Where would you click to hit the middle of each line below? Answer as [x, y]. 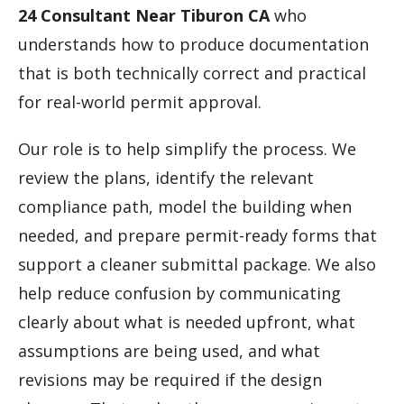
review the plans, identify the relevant [166, 178]
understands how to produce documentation [193, 45]
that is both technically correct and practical [192, 73]
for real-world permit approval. [140, 102]
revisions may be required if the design [170, 380]
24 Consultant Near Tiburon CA [144, 16]
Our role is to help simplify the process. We [187, 149]
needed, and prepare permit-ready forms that [197, 236]
